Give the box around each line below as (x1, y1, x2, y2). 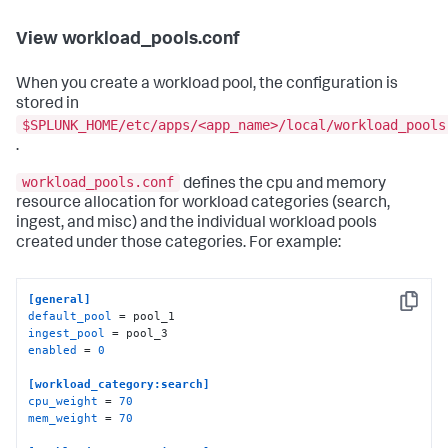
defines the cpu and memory (180, 176, 386, 193)
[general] (28, 291, 92, 306)
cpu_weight (28, 393, 99, 408)
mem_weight (28, 410, 99, 425)
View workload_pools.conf (16, 31, 240, 50)
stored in (16, 97, 79, 114)
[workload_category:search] (28, 376, 211, 391)
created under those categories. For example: (16, 236, 341, 253)
